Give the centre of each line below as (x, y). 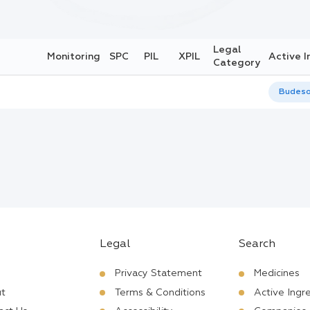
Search (257, 244)
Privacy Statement (159, 274)
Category (236, 63)
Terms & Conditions (161, 292)
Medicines (277, 274)
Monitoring (73, 56)
